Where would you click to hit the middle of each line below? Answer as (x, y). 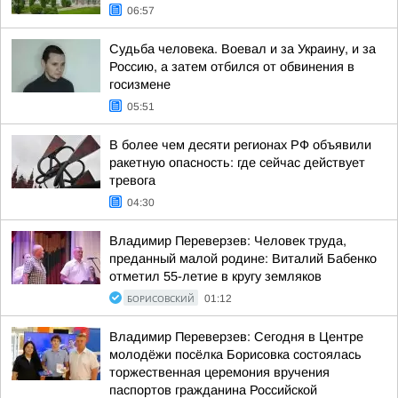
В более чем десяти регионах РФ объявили (240, 145)
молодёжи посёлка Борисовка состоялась (235, 354)
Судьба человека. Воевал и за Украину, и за (243, 49)
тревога (132, 180)
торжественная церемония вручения (219, 372)
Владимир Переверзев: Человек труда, (228, 241)
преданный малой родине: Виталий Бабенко (243, 259)
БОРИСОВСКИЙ (161, 298)
